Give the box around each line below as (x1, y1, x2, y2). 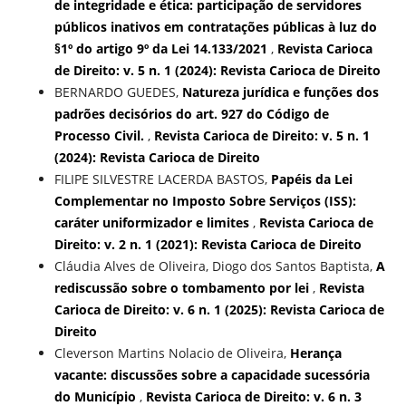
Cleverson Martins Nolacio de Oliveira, (53, 344, 290, 362)
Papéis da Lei (270, 170, 353, 188)
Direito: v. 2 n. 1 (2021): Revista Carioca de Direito (53, 236, 362, 254)
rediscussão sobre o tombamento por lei (53, 279, 313, 297)
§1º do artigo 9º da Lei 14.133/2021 (53, 40, 271, 58)
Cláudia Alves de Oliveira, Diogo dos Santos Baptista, (53, 257, 376, 275)
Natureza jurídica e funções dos (181, 83, 379, 101)
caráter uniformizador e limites (53, 214, 253, 232)
